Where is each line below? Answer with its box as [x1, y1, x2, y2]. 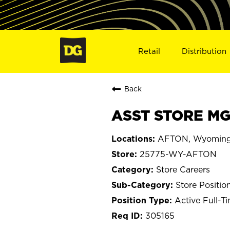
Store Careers [156, 164, 210, 174]
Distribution [182, 46, 227, 55]
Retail [138, 46, 160, 55]
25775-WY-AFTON [140, 149, 217, 159]
